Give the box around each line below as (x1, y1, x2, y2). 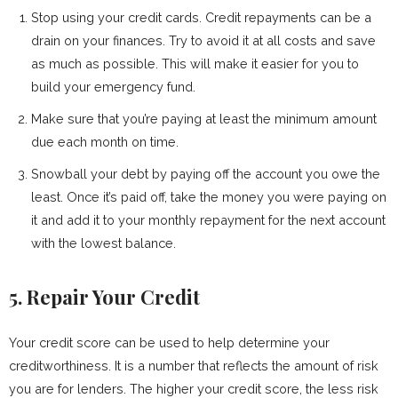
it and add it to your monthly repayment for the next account (31, 212, 386, 227)
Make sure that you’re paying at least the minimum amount (31, 111, 377, 126)
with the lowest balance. (31, 235, 176, 251)
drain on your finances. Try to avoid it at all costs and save (31, 33, 376, 48)
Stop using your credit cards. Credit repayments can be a (31, 10, 371, 25)
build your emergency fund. (31, 79, 195, 94)
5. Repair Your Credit (9, 283, 200, 310)
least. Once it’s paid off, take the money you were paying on (31, 189, 386, 204)
